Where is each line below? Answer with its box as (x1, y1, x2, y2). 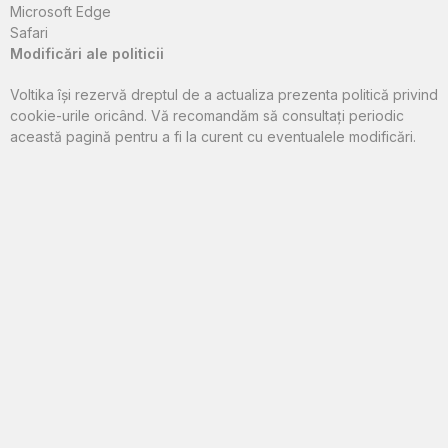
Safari (10, 24, 48, 42)
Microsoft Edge (10, 3, 111, 21)
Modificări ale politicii (10, 45, 164, 63)
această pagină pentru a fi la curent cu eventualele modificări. (10, 128, 416, 146)
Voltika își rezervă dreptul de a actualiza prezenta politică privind (10, 86, 438, 104)
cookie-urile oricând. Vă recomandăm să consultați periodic (10, 107, 404, 125)
